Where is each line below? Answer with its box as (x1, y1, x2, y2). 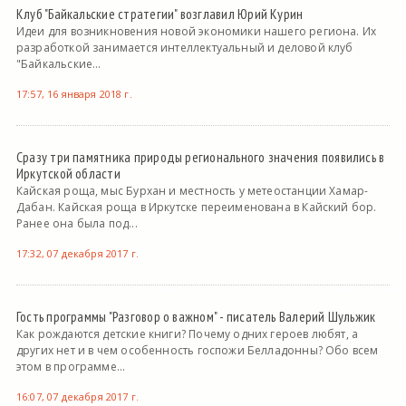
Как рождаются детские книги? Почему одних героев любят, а (15, 326, 359, 343)
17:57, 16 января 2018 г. (15, 87, 132, 101)
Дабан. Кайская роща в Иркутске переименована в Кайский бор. (15, 199, 377, 216)
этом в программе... (15, 359, 126, 375)
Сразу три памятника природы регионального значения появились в (15, 148, 385, 167)
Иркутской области (15, 164, 121, 183)
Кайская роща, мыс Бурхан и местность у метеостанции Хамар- (15, 183, 369, 199)
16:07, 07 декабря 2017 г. (15, 390, 139, 404)
